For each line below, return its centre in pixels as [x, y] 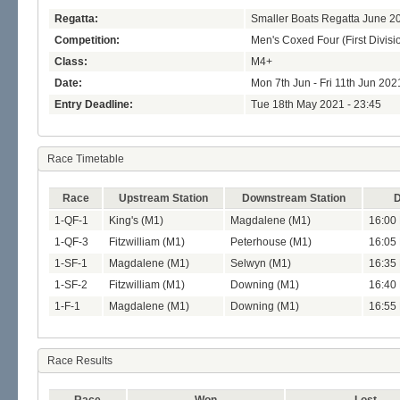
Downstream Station [293, 199]
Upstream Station [163, 199]
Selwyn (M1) [261, 264]
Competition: [87, 41]
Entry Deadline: [94, 105]
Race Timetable [86, 159]
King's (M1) [136, 221]
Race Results [80, 361]
